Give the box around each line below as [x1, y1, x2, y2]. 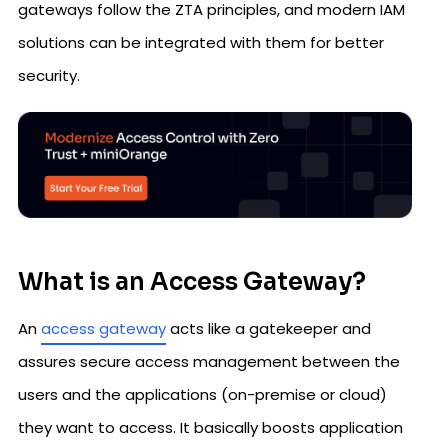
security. [18, 65, 80, 86]
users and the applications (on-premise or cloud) [18, 383, 387, 405]
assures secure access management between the [18, 350, 400, 372]
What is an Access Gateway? [18, 266, 366, 297]
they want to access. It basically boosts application [18, 416, 403, 438]
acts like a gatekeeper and [166, 317, 371, 339]
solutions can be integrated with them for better [18, 32, 384, 53]
